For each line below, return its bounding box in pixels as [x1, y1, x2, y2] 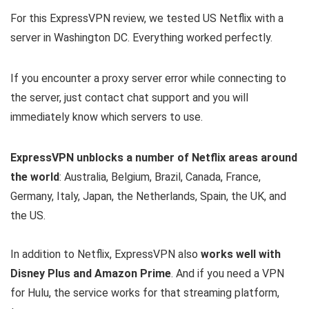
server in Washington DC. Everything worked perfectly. [10, 31, 272, 45]
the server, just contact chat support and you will [10, 91, 248, 105]
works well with [201, 248, 281, 261]
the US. [10, 209, 46, 223]
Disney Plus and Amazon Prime [10, 267, 171, 281]
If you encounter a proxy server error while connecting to [10, 72, 286, 86]
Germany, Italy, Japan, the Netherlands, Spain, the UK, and [10, 190, 286, 203]
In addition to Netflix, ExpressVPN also [10, 248, 201, 261]
